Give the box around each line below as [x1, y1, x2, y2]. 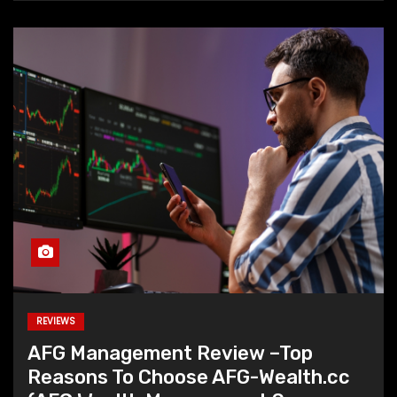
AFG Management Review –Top [27, 340, 313, 365]
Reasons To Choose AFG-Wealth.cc [27, 364, 350, 389]
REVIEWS [36, 314, 75, 328]
